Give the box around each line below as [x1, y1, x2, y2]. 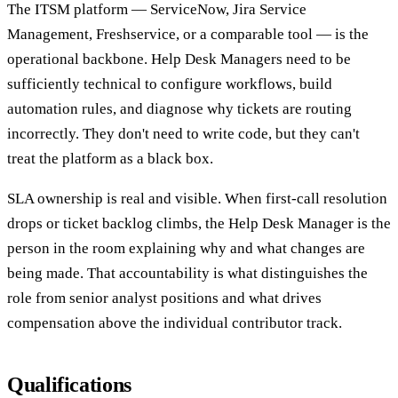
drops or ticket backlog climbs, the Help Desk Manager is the [7, 215, 391, 233]
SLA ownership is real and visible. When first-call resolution [7, 190, 387, 208]
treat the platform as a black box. [7, 150, 213, 168]
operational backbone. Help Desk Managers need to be [7, 51, 351, 68]
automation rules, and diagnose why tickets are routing [7, 100, 352, 118]
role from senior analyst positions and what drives [7, 290, 322, 307]
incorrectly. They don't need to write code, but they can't [7, 125, 360, 143]
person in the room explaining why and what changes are [7, 240, 365, 258]
